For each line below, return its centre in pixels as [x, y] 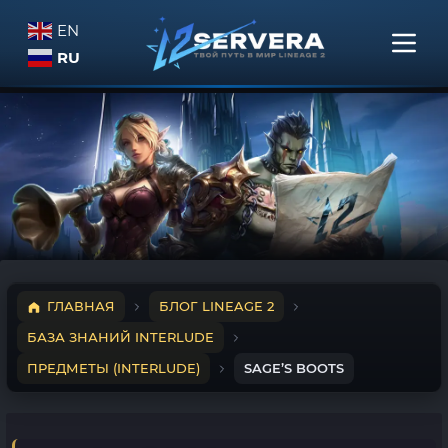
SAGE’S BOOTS [294, 368]
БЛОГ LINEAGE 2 [216, 306]
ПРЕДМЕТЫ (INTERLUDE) [113, 368]
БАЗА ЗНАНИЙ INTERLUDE [120, 337]
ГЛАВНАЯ [81, 306]
